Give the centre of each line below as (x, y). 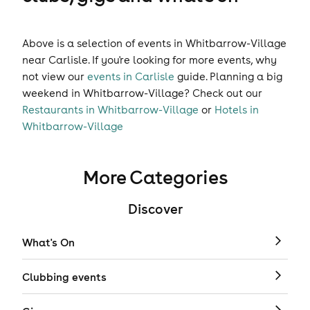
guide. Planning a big (228, 76)
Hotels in (237, 110)
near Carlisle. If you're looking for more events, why (149, 60)
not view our (55, 76)
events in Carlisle (131, 76)
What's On (48, 243)
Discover (155, 209)
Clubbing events (64, 277)
